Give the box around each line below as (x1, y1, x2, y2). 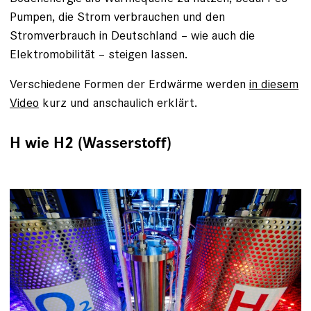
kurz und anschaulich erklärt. (39, 94, 197, 110)
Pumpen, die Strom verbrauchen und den (10, 8, 225, 24)
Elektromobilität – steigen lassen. (10, 45, 187, 62)
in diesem (249, 75, 299, 92)
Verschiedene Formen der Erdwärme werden (10, 75, 249, 92)
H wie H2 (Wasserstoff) (10, 133, 171, 153)
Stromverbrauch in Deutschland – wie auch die (10, 26, 255, 43)
